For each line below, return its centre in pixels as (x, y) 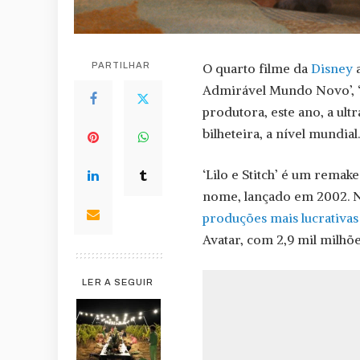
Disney (332, 68)
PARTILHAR (121, 65)
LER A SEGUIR (118, 282)
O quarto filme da (257, 68)
